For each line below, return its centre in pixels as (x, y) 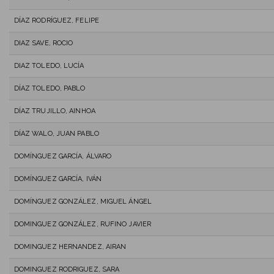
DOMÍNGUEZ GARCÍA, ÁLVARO (63, 156)
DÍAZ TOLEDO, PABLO (50, 88)
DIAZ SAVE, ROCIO (43, 43)
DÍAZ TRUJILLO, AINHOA (54, 111)
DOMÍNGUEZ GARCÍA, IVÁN (57, 179)
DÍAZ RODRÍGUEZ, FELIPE (56, 20)
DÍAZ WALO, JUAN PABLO (56, 133)
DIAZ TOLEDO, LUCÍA (49, 65)
